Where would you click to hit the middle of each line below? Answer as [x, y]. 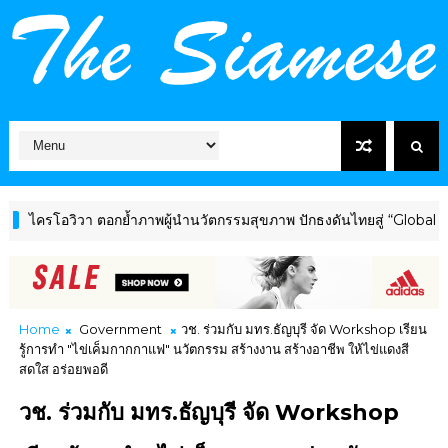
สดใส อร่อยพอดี [63, 368]
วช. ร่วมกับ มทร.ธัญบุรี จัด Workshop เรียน [303, 328]
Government [120, 328]
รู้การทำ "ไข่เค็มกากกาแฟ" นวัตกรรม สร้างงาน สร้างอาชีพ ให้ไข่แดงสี [213, 348]
